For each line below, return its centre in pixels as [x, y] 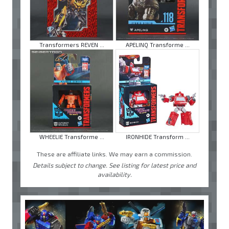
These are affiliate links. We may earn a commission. [114, 154]
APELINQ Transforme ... [157, 45]
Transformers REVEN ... [72, 45]
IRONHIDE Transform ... [157, 137]
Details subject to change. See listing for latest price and [114, 165]
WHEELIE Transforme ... [72, 137]
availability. [114, 175]
